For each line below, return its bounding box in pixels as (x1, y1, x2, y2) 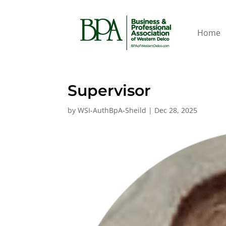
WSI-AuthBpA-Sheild (78, 105, 147, 115)
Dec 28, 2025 (154, 105, 198, 115)
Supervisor (68, 81, 151, 100)
